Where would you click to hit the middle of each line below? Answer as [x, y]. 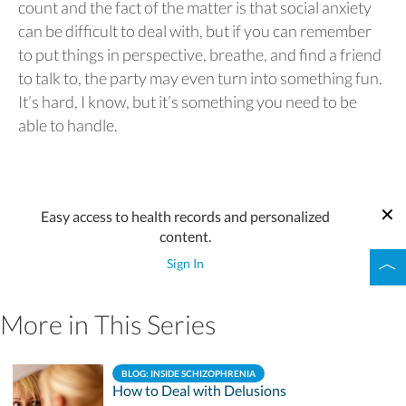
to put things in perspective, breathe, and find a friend [200, 54]
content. [185, 236]
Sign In [185, 263]
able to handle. [69, 125]
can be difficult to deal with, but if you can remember [195, 31]
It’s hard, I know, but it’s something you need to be [188, 101]
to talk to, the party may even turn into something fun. [200, 78]
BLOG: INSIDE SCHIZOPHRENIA [188, 373]
